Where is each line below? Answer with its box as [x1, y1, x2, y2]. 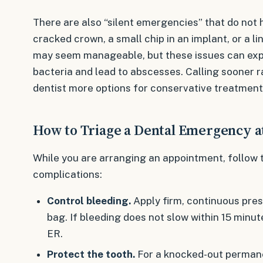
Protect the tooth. [46, 248, 135, 261]
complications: [33, 168, 102, 181]
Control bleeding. [46, 195, 131, 207]
